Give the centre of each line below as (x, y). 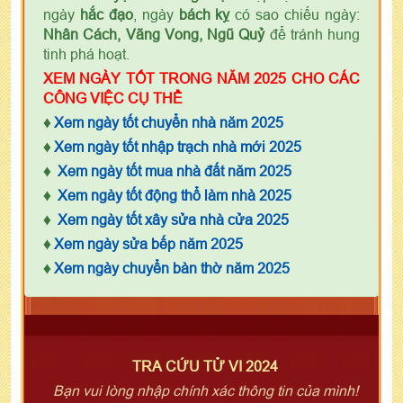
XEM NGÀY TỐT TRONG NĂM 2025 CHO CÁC (201, 78)
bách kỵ (204, 14)
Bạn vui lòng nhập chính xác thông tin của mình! (205, 390)
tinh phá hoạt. (86, 54)
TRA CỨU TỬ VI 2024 (205, 366)
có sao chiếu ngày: (295, 14)
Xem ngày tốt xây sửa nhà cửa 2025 (173, 219)
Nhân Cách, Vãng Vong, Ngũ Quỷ (154, 34)
